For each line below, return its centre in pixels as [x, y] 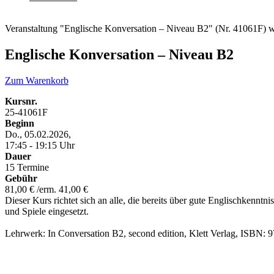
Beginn [20, 123]
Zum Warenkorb [37, 80]
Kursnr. [21, 101]
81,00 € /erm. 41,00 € [46, 189]
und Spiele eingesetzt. [47, 211]
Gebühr [21, 178]
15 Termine [27, 167]
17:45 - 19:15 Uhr [40, 145]
